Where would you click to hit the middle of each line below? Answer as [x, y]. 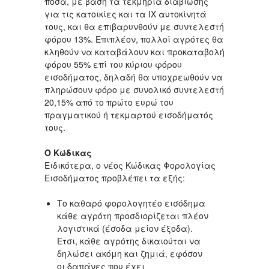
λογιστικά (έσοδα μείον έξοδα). [125, 228]
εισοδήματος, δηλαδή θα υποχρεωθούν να [134, 77]
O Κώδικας [68, 153]
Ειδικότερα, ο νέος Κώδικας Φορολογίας [130, 165]
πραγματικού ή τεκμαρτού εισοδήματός [129, 115]
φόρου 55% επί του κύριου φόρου [113, 65]
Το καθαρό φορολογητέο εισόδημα [131, 203]
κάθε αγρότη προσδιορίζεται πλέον [133, 216]
